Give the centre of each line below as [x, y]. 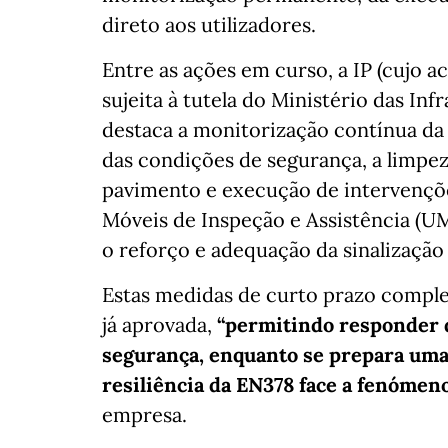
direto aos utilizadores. [209, 25]
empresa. [144, 415]
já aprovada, [159, 325]
